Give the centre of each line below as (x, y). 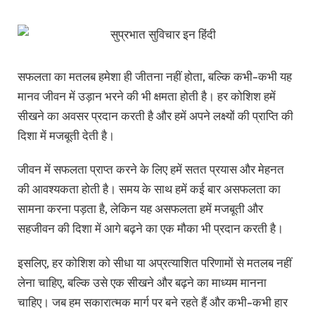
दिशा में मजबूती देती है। (66, 135)
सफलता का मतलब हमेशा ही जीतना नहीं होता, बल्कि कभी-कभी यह (155, 76)
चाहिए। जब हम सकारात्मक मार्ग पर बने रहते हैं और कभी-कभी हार (153, 302)
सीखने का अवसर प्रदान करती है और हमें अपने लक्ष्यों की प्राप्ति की (155, 115)
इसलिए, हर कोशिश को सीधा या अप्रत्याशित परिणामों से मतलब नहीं (155, 262)
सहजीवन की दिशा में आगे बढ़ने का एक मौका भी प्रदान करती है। (150, 229)
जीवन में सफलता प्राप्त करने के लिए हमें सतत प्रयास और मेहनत (151, 169)
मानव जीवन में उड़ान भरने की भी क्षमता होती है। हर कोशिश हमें (147, 96)
